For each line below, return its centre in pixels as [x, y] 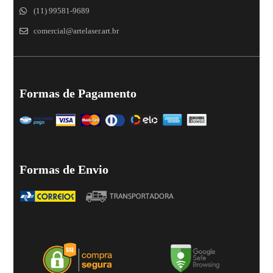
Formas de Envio [64, 170]
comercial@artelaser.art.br [76, 31]
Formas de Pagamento [78, 94]
